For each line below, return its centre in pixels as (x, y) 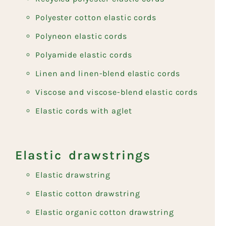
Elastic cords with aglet (84, 110)
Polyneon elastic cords (81, 36)
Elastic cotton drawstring (88, 193)
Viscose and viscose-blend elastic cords (117, 92)
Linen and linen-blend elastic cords (108, 73)
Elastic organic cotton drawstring (105, 212)
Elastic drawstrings (83, 155)
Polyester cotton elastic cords (96, 17)
